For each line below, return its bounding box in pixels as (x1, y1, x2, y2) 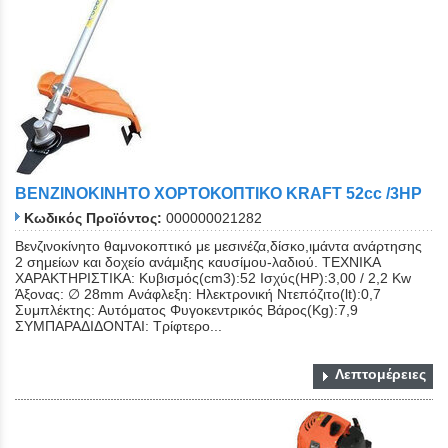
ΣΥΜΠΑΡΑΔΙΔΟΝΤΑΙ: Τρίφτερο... (15, 318, 222, 335)
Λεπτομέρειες (335, 366, 426, 383)
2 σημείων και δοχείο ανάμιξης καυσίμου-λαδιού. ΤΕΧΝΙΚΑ (15, 254, 380, 271)
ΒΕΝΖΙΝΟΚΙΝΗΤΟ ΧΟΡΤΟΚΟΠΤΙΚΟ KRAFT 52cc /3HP (15, 184, 422, 202)
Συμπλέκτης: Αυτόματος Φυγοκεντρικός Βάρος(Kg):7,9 (15, 302, 358, 319)
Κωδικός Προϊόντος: (24, 210, 162, 227)
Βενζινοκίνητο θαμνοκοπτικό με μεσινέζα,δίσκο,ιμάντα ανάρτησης (15, 238, 422, 255)
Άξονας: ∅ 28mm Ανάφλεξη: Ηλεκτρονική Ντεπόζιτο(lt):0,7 (15, 286, 381, 303)
